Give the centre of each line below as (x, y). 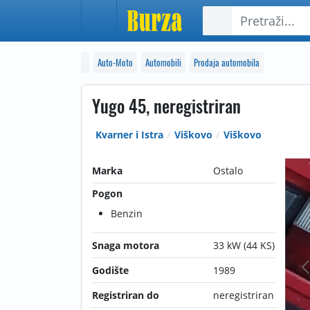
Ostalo (228, 171)
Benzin (126, 213)
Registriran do (126, 295)
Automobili (163, 62)
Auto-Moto (115, 62)
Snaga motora (126, 245)
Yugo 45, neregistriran (166, 106)
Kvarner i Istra (129, 135)
